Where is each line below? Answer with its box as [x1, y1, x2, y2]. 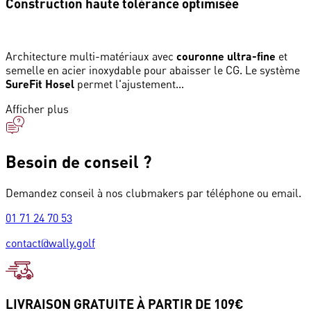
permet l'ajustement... [74, 77, 184, 92]
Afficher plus [6, 102, 69, 117]
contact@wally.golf [6, 236, 95, 251]
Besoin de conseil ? [6, 151, 152, 172]
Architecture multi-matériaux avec [6, 49, 176, 64]
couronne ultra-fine [176, 49, 276, 63]
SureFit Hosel [6, 77, 74, 91]
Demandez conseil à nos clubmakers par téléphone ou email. [6, 186, 301, 201]
